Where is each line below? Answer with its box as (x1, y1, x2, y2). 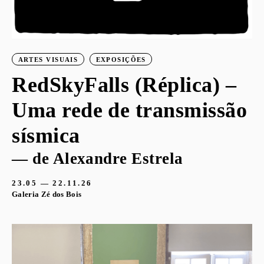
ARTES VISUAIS (18, 56, 78, 64)
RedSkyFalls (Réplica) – (12, 72, 237, 97)
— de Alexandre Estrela (12, 149, 183, 167)
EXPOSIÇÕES (95, 56, 146, 64)
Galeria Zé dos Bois (12, 190, 82, 199)
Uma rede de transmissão (12, 98, 247, 122)
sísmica (12, 123, 80, 147)
